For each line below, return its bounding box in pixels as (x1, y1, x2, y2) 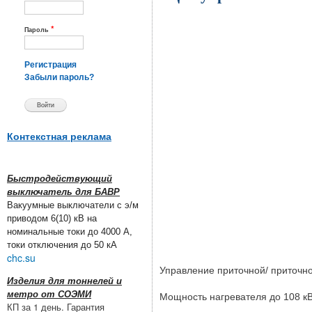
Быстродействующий (7, 173, 112, 185)
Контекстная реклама (7, 130, 111, 142)
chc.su (7, 251, 36, 265)
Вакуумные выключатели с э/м (7, 200, 139, 211)
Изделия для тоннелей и (7, 276, 122, 287)
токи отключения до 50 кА (7, 240, 117, 251)
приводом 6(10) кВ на (7, 213, 97, 224)
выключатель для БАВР (7, 187, 120, 198)
